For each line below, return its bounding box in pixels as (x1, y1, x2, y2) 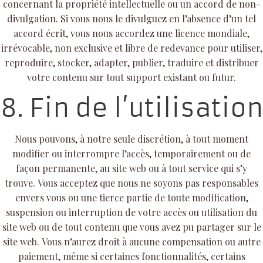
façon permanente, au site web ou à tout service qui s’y (16, 161, 247, 174)
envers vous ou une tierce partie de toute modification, (15, 191, 248, 204)
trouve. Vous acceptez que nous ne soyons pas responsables (5, 176, 258, 189)
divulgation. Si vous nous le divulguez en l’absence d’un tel (7, 12, 256, 25)
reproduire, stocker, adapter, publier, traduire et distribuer (4, 56, 259, 69)
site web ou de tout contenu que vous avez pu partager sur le (2, 220, 261, 233)
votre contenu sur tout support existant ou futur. (27, 70, 236, 83)
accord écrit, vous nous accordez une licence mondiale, (14, 26, 249, 39)
